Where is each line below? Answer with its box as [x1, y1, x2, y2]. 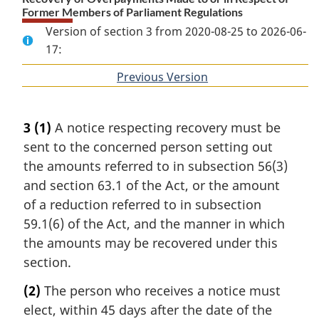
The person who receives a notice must [41, 282, 281, 299]
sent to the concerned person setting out [23, 138, 273, 156]
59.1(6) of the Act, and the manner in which [23, 215, 285, 233]
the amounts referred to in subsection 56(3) [23, 157, 288, 175]
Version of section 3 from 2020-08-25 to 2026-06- [45, 23, 306, 39]
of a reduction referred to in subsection [23, 196, 261, 214]
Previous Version [117, 68, 209, 85]
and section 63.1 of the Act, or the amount [23, 177, 280, 194]
